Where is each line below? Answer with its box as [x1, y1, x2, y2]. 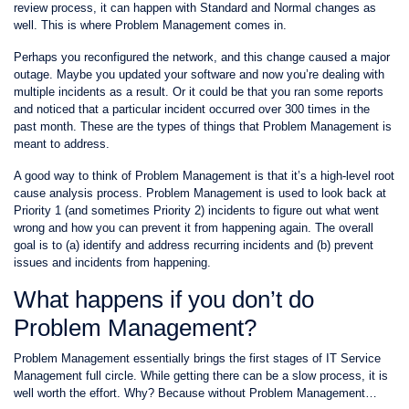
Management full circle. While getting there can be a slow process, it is [14, 369, 388, 383]
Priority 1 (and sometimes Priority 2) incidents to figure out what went [14, 204, 379, 217]
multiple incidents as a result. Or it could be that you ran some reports [14, 85, 383, 99]
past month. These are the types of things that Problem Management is [14, 120, 392, 133]
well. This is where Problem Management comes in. [14, 18, 287, 32]
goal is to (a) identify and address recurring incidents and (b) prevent [14, 238, 373, 252]
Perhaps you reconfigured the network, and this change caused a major [14, 50, 390, 64]
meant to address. [14, 137, 110, 151]
